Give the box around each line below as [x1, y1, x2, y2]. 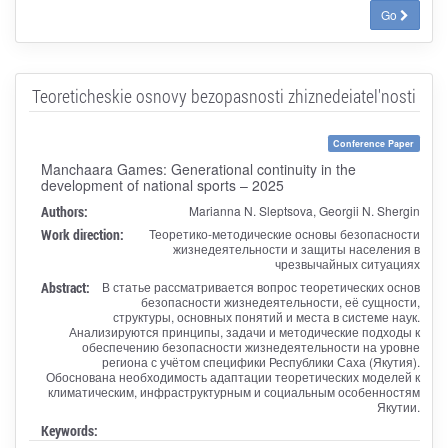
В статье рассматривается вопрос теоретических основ [101, 277, 420, 295]
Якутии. [376, 397, 420, 415]
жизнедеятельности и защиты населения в [172, 239, 420, 257]
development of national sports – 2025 [40, 174, 284, 195]
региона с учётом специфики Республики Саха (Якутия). [101, 352, 420, 370]
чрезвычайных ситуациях [274, 254, 420, 272]
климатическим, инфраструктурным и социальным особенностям [47, 382, 420, 400]
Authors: [40, 201, 88, 221]
